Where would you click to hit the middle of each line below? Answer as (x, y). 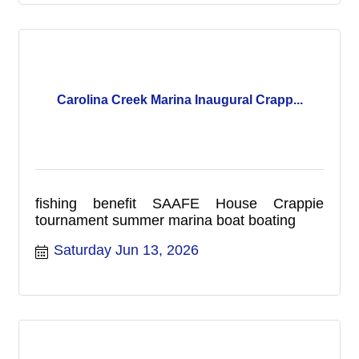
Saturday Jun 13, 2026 (126, 250)
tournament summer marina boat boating (165, 220)
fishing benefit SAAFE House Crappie (179, 204)
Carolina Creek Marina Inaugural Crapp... (179, 99)
